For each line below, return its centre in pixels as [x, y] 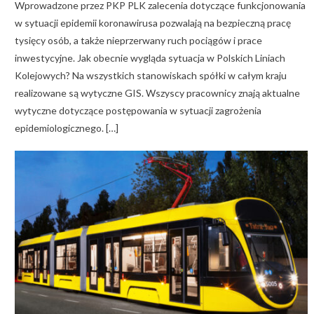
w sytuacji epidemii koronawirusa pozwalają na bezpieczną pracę [152, 22]
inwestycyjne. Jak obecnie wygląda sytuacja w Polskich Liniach [150, 57]
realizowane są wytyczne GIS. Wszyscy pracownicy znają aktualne [157, 93]
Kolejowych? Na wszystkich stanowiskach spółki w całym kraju [150, 75]
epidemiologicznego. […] [66, 128]
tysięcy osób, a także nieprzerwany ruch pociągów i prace [138, 40]
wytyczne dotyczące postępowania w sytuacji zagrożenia [138, 110]
